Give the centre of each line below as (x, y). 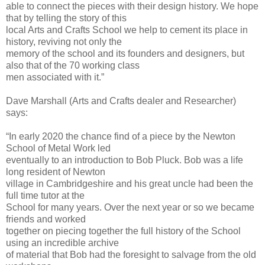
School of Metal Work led (58, 148)
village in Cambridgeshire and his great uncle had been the (130, 184)
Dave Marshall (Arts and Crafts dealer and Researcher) (121, 101)
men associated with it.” (55, 77)
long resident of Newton (56, 172)
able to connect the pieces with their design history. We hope (132, 7)
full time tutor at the (45, 196)
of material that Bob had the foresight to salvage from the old (131, 255)
